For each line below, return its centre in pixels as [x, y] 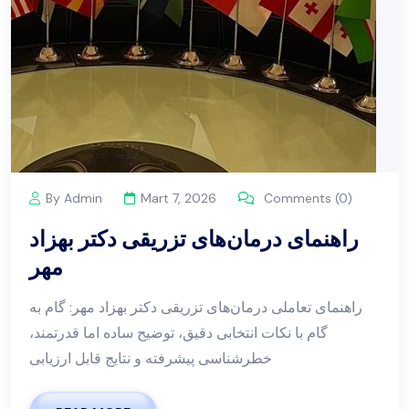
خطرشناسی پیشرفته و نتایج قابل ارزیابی [151, 358]
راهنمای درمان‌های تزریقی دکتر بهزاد [194, 238]
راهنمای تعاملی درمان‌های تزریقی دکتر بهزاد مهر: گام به [196, 307]
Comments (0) [306, 198]
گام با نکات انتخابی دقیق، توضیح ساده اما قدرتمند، [178, 332]
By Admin [74, 198]
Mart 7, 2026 [178, 198]
